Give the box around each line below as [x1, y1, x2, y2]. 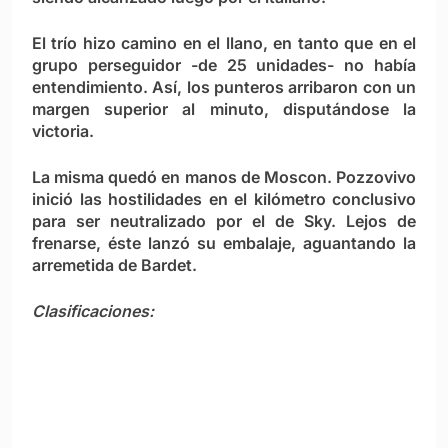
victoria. [32, 121, 94, 142]
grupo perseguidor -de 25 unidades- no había [32, 55, 416, 76]
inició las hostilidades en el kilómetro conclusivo [32, 189, 416, 210]
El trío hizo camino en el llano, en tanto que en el [32, 33, 416, 54]
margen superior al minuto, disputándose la [32, 99, 416, 120]
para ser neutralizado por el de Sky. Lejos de [32, 211, 416, 232]
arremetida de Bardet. [32, 255, 197, 276]
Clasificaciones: [32, 301, 154, 322]
